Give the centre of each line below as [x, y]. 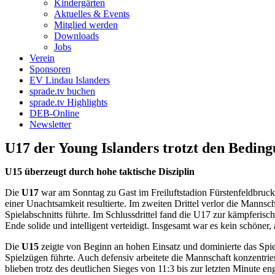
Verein [42, 58]
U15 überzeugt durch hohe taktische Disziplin [100, 172]
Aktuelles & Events [92, 14]
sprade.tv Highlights [68, 102]
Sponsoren [50, 69]
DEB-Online [54, 113]
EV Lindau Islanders [70, 80]
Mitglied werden [86, 25]
